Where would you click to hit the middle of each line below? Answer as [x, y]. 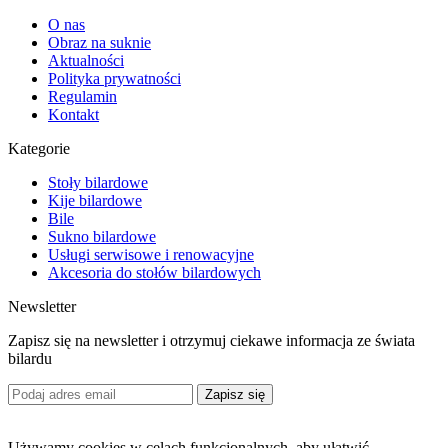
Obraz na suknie [99, 42]
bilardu [30, 358]
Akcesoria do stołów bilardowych [154, 272]
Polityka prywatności [114, 78]
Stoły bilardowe [98, 182]
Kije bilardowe [95, 200]
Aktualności [86, 60]
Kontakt [73, 114]
